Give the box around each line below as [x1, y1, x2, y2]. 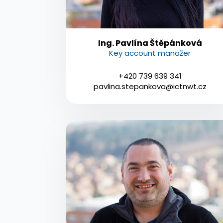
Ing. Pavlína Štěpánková [98, 37, 202, 49]
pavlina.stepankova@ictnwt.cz [93, 81, 207, 92]
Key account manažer [109, 47, 191, 58]
